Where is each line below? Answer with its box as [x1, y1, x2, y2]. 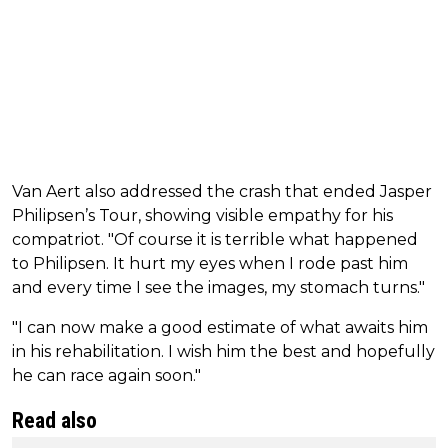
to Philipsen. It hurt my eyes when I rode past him [12, 253, 408, 273]
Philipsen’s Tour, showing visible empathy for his [12, 205, 393, 225]
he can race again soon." [12, 365, 201, 385]
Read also [12, 407, 97, 433]
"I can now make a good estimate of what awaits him [12, 317, 428, 337]
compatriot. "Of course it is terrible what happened [12, 229, 418, 249]
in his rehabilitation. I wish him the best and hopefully [12, 341, 435, 361]
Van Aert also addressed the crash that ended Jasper [12, 181, 432, 201]
